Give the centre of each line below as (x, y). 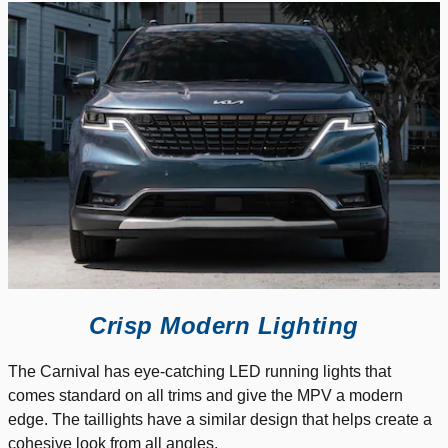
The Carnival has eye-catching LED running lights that (199, 371)
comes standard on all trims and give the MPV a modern (205, 395)
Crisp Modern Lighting (224, 325)
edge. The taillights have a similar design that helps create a (220, 419)
